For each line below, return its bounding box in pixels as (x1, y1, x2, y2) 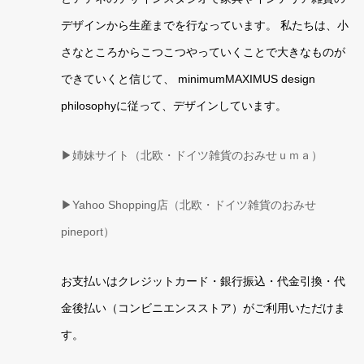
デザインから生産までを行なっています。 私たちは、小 (60, 19, 349, 32)
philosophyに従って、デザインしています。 (60, 99, 287, 112)
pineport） (60, 225, 115, 238)
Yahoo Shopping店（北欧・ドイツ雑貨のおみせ (71, 198, 316, 211)
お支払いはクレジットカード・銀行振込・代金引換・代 (60, 275, 345, 288)
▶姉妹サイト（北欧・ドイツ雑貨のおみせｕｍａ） (60, 149, 323, 162)
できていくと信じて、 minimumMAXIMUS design (60, 72, 315, 85)
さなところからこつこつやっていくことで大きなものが (60, 45, 345, 58)
